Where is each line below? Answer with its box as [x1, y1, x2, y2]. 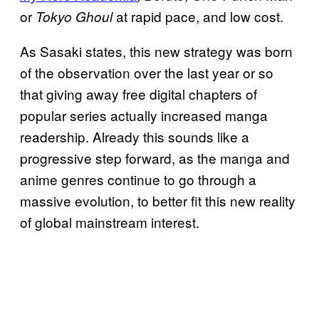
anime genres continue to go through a [20, 169, 256, 189]
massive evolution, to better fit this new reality [20, 191, 296, 211]
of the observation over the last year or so [20, 63, 273, 83]
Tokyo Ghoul [36, 7, 116, 26]
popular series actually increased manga [20, 105, 268, 125]
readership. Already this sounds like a [20, 127, 249, 147]
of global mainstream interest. [20, 212, 199, 232]
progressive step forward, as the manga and [20, 148, 290, 168]
